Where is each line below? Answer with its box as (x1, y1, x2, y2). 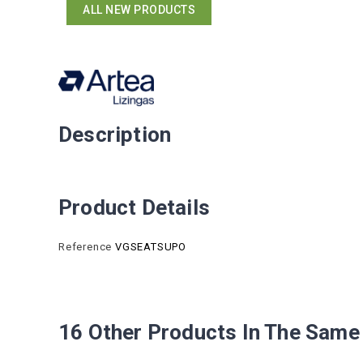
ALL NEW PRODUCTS (83, 3, 195, 16)
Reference (58, 240, 113, 253)
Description (58, 122, 172, 147)
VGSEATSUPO (115, 240, 187, 253)
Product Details (58, 194, 210, 220)
